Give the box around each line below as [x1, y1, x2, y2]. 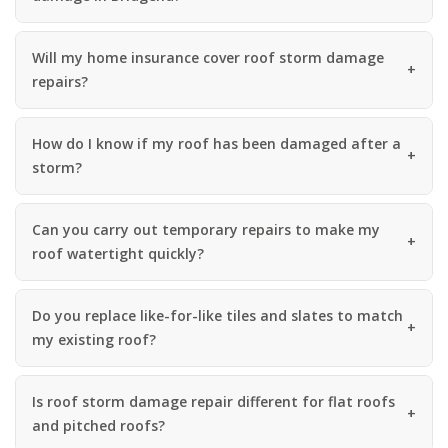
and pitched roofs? [32, 415, 165, 435]
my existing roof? [32, 329, 156, 349]
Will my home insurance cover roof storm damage [32, 47, 384, 67]
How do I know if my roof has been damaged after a [32, 133, 401, 153]
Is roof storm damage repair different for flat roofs [32, 391, 395, 411]
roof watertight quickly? [32, 243, 204, 263]
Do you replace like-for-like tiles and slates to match [32, 305, 403, 325]
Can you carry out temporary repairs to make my [32, 219, 380, 239]
